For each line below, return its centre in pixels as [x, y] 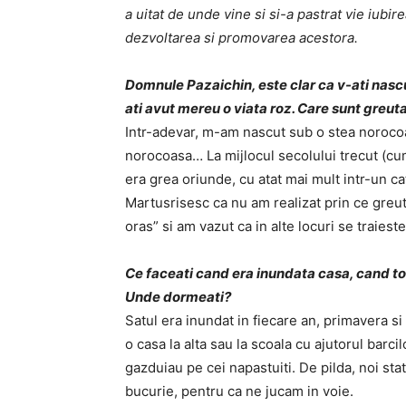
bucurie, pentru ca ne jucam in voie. [239, 391]
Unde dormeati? [178, 297]
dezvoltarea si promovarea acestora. [242, 38]
